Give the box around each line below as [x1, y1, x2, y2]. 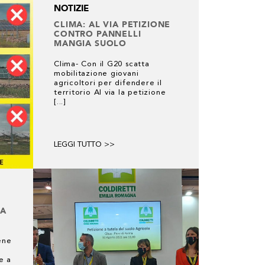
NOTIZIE [54, 3, 89, 14]
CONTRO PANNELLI [54, 29, 141, 38]
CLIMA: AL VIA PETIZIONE [54, 20, 171, 29]
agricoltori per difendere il [54, 79, 162, 87]
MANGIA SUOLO [54, 38, 127, 48]
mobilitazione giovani [54, 70, 139, 77]
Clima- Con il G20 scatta [54, 60, 150, 68]
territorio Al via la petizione [54, 89, 166, 96]
